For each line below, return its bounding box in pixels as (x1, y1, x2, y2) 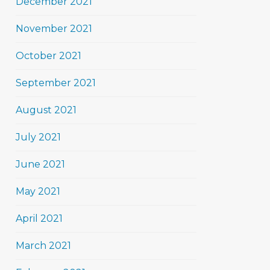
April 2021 (16, 213, 63, 224)
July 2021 (16, 131, 61, 143)
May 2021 (16, 186, 60, 197)
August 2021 (16, 104, 77, 116)
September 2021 (16, 77, 96, 89)
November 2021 (16, 23, 92, 34)
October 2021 (16, 50, 81, 61)
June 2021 (16, 159, 65, 170)
